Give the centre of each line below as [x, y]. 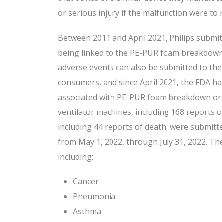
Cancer [86, 182]
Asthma [87, 211]
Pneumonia [94, 196]
